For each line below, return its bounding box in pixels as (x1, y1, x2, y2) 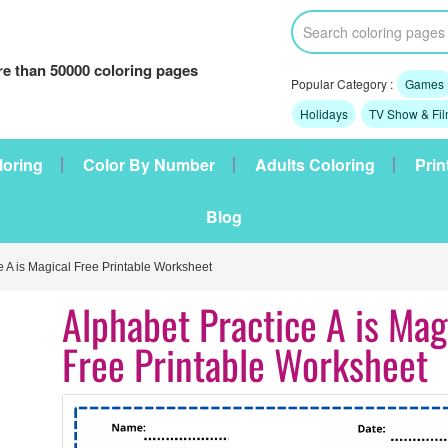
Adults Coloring (255, 153, 375, 176)
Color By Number (83, 153, 215, 176)
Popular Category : (290, 75, 396, 92)
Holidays (299, 105, 348, 122)
